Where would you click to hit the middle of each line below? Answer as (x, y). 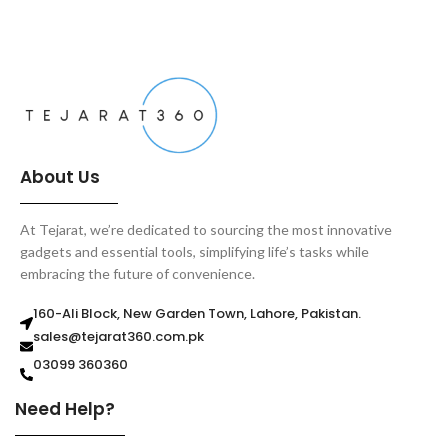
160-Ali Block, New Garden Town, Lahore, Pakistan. (197, 313)
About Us (60, 177)
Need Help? (65, 408)
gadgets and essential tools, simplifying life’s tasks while (194, 251)
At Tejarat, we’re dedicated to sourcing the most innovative (206, 229)
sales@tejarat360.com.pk (118, 336)
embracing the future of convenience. (137, 273)
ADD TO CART (71, 10)
